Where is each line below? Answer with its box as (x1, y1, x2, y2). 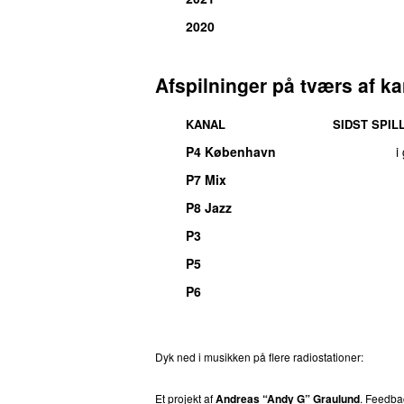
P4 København (186, 142, 276, 161)
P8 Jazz (186, 197, 232, 216)
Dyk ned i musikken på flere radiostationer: (155, 348, 363, 364)
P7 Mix (186, 170, 226, 188)
